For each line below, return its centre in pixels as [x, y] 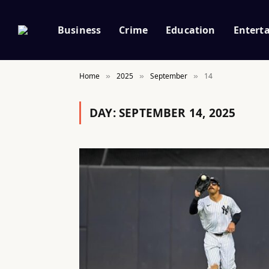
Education [191, 30]
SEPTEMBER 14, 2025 [177, 113]
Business [80, 30]
